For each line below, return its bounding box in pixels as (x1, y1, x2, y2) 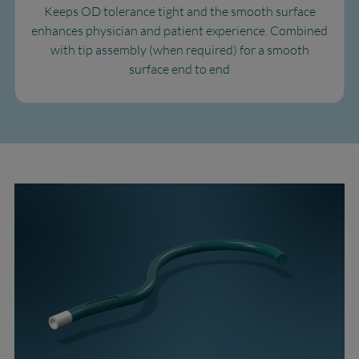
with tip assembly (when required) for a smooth (50, 42, 309, 58)
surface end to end (129, 61, 230, 77)
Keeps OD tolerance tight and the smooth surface (43, 3, 316, 19)
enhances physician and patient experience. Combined (31, 22, 328, 38)
